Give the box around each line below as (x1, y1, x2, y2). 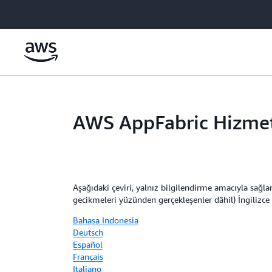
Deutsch (73, 227, 103, 237)
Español (73, 239, 103, 250)
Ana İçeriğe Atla (5, 7, 66, 17)
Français (73, 251, 103, 262)
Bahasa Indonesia (73, 215, 138, 225)
